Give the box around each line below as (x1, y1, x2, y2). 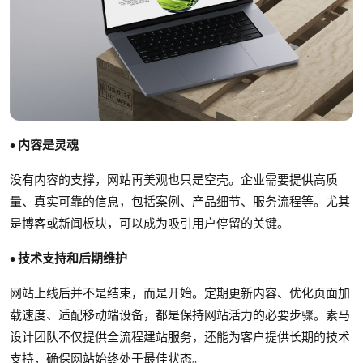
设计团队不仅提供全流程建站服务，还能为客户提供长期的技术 (10, 327, 350, 344)
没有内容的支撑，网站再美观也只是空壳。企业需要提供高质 (10, 170, 338, 187)
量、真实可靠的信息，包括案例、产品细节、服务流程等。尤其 (10, 192, 350, 209)
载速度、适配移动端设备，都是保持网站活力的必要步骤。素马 (10, 305, 350, 322)
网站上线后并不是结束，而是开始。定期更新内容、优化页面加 (10, 284, 350, 301)
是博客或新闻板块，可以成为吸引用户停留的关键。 (10, 214, 289, 231)
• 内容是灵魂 (10, 135, 79, 152)
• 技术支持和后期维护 (10, 249, 127, 266)
